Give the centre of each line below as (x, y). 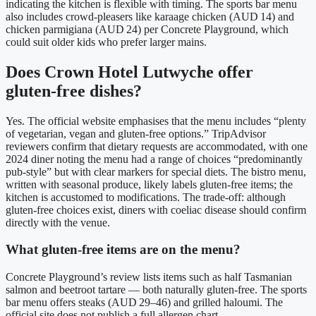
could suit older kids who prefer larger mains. (106, 42)
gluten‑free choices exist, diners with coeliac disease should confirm (156, 209)
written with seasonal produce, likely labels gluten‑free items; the (149, 184)
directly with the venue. (58, 222)
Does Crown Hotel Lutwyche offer (129, 72)
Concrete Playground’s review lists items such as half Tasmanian (149, 276)
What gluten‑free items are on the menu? (123, 250)
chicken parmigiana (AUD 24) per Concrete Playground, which (147, 29)
